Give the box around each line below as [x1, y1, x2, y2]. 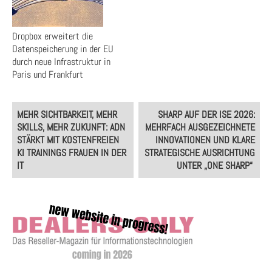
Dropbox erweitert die [12, 30, 93, 42]
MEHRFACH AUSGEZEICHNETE [145, 121, 256, 134]
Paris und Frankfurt [12, 68, 83, 81]
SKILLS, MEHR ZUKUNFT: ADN [16, 121, 125, 134]
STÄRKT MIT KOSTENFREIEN [16, 134, 119, 146]
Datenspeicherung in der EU [12, 42, 114, 55]
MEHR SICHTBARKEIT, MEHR [16, 108, 117, 121]
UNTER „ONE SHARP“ [177, 159, 256, 172]
